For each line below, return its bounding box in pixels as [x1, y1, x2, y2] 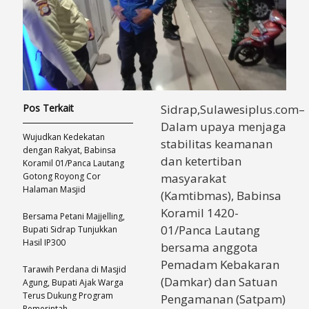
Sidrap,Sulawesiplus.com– [161, 101, 305, 117]
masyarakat [161, 170, 226, 186]
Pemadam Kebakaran [161, 256, 279, 272]
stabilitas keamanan [161, 135, 272, 152]
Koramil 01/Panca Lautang [23, 157, 124, 169]
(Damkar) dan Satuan [161, 273, 277, 290]
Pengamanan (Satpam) [161, 290, 286, 307]
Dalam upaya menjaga [161, 118, 286, 134]
